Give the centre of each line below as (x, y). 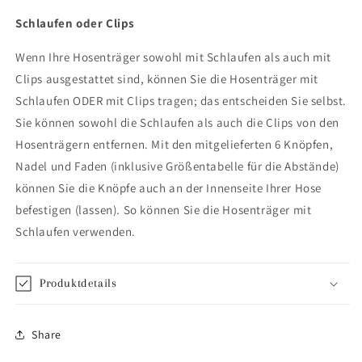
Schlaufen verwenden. (76, 232)
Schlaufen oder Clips (75, 23)
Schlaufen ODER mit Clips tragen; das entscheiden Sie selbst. (181, 101)
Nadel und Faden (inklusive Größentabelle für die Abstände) (177, 166)
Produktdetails (78, 283)
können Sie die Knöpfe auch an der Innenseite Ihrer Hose (169, 188)
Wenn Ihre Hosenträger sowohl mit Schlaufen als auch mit (174, 57)
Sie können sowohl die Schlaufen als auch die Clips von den (177, 123)
